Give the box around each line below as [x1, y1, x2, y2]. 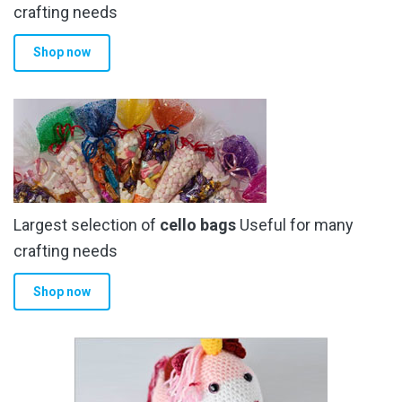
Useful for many [236, 215, 354, 234]
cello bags [160, 215, 236, 234]
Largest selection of [13, 215, 160, 234]
